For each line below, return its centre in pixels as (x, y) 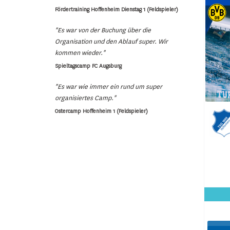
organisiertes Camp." (85, 98)
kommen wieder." (80, 53)
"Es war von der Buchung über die (103, 30)
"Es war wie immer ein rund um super (109, 87)
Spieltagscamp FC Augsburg (88, 66)
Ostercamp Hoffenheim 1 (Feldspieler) (101, 111)
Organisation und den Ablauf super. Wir (111, 41)
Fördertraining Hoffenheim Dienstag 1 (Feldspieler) (117, 9)
